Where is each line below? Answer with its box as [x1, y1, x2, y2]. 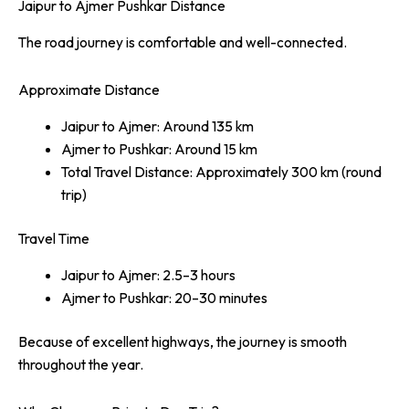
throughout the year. [18, 354, 143, 373]
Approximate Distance [18, 80, 160, 100]
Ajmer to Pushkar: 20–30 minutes [60, 288, 267, 307]
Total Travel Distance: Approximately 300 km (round [60, 162, 382, 181]
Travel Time [18, 228, 89, 247]
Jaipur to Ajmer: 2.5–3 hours [60, 265, 236, 284]
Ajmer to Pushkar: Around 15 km [60, 139, 257, 158]
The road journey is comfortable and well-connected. [18, 32, 347, 51]
